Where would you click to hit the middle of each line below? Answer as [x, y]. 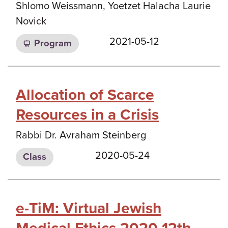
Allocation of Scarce [85, 95]
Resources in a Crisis [87, 115]
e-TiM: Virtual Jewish [89, 208]
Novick [31, 22]
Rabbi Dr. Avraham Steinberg [81, 135]
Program [53, 43]
